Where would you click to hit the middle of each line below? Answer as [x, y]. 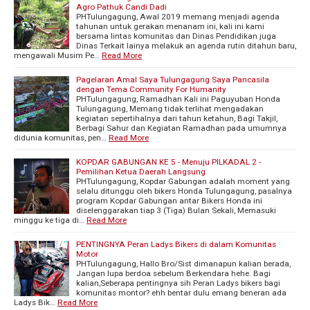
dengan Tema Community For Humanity [151, 89]
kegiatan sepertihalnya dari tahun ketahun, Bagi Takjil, [177, 118]
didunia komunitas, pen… [60, 137]
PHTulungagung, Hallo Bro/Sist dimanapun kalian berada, [183, 263]
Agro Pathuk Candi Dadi [121, 7]
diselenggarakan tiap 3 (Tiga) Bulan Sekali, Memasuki [176, 210]
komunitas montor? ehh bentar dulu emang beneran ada [181, 292]
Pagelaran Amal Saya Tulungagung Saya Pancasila [173, 79]
